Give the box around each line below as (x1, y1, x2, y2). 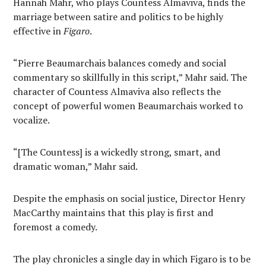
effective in (13, 24, 64, 37)
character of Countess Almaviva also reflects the (13, 84, 221, 98)
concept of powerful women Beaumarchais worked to (13, 99, 243, 112)
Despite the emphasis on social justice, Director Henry (13, 191, 246, 205)
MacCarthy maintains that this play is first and (13, 205, 214, 219)
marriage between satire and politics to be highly (13, 9, 224, 23)
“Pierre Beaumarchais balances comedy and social (13, 56, 227, 69)
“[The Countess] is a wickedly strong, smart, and (13, 145, 221, 159)
